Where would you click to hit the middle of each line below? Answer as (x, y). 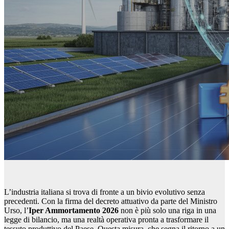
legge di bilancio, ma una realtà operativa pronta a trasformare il (106, 220)
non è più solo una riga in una (167, 211)
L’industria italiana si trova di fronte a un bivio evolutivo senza (105, 192)
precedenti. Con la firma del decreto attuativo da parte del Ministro (111, 201)
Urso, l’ (16, 211)
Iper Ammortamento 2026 (74, 211)
